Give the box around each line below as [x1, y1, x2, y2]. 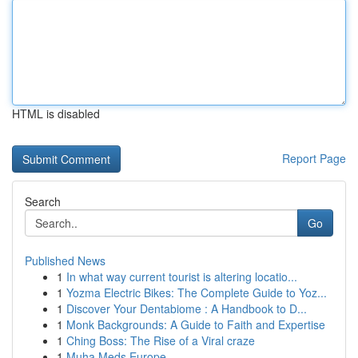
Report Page [282, 150, 346, 166]
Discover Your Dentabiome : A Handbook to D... [66, 300, 307, 316]
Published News [25, 253, 105, 268]
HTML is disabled [12, 105, 100, 121]
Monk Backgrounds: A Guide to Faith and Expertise [66, 316, 325, 332]
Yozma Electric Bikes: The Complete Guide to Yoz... [66, 284, 327, 300]
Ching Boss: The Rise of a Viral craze [66, 332, 255, 348]
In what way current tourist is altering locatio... [66, 268, 297, 284]
